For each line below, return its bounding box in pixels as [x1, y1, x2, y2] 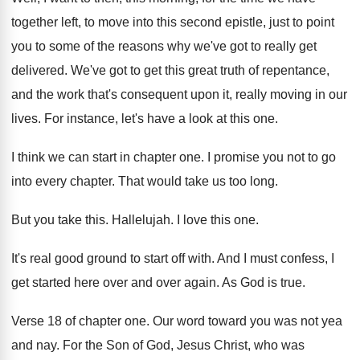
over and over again [103, 276, 216, 289]
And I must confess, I [217, 252, 334, 265]
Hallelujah [112, 213, 170, 227]
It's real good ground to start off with [11, 252, 211, 265]
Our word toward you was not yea [153, 314, 342, 328]
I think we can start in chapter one [11, 150, 201, 164]
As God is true [222, 276, 302, 289]
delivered [11, 63, 64, 77]
